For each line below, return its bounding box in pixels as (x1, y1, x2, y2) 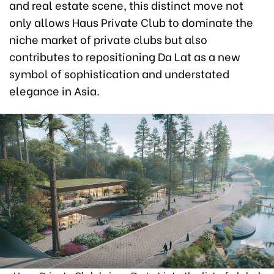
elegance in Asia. (9, 81, 100, 98)
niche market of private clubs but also (9, 30, 207, 47)
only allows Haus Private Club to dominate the (9, 13, 253, 30)
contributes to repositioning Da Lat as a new (9, 47, 240, 64)
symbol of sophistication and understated (9, 64, 229, 81)
